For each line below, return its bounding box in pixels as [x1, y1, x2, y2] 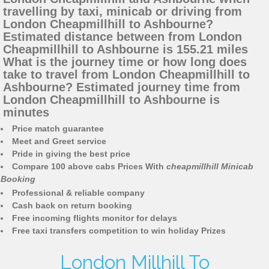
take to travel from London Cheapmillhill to [3, 68, 250, 82]
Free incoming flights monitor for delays [12, 213, 177, 223]
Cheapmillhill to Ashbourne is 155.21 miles [3, 43, 248, 56]
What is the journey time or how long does [3, 55, 247, 69]
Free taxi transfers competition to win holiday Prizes [12, 226, 226, 236]
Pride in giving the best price [12, 149, 130, 159]
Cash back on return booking [12, 201, 132, 211]
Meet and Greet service [12, 136, 106, 147]
